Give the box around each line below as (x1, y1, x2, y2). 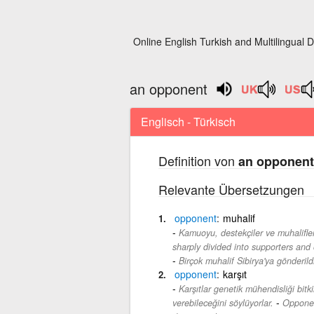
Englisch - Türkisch (140, 113, 235, 130)
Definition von (158, 151, 238, 170)
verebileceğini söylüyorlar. (172, 296, 273, 309)
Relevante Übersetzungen (158, 179, 304, 198)
